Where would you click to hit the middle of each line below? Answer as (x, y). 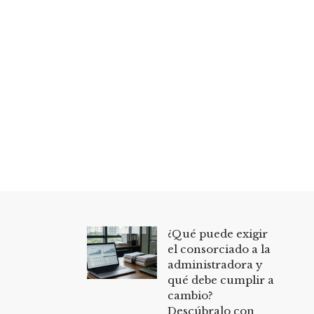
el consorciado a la (219, 249)
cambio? (190, 295)
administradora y (215, 264)
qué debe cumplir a (220, 280)
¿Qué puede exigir (217, 233)
